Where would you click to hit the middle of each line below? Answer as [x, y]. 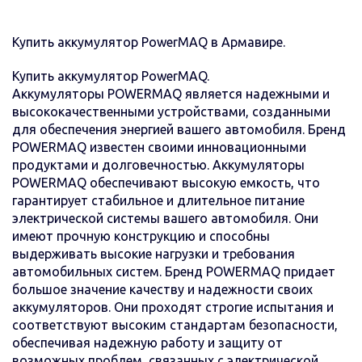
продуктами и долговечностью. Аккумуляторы [158, 164]
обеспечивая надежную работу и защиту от [147, 342]
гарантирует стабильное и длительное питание [158, 200]
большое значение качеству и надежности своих [162, 289]
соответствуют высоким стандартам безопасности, [175, 324]
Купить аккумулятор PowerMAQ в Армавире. [149, 42]
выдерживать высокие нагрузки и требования [154, 253]
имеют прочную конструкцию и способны [141, 236]
